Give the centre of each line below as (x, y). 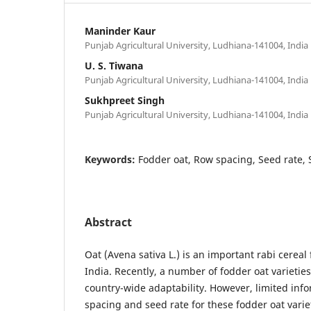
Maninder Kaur (120, 31)
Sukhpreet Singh (125, 100)
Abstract (108, 222)
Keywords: (111, 159)
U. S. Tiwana (114, 65)
